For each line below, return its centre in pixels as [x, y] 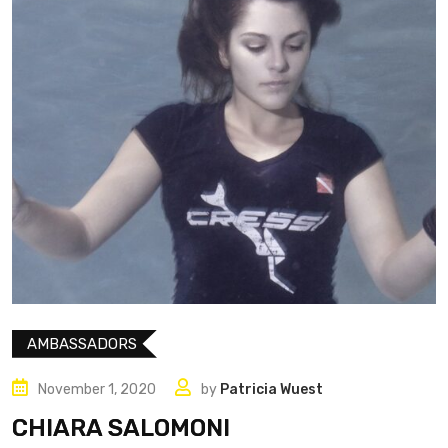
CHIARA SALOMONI [121, 427]
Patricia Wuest [271, 389]
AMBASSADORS [82, 343]
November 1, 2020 [97, 389]
